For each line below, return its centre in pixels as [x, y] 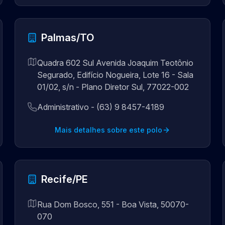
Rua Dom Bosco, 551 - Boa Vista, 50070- [113, 204]
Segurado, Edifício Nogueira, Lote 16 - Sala [116, 75]
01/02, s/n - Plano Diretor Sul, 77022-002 [113, 87]
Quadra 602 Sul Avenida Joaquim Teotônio [116, 63]
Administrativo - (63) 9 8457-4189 [101, 107]
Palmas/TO [68, 38]
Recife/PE [65, 179]
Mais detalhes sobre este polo [108, 130]
